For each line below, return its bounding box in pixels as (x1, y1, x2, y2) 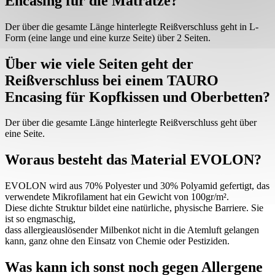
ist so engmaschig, (5, 214, 76, 225)
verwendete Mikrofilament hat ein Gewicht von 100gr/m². (5, 192, 229, 203)
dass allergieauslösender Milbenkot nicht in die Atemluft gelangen (5, 225, 259, 236)
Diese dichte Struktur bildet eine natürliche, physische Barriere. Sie (5, 203, 263, 214)
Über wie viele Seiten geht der (5, 55, 193, 72)
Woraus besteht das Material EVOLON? (5, 152, 261, 168)
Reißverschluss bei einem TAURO (5, 72, 219, 88)
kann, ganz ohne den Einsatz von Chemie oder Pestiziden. (5, 236, 230, 247)
